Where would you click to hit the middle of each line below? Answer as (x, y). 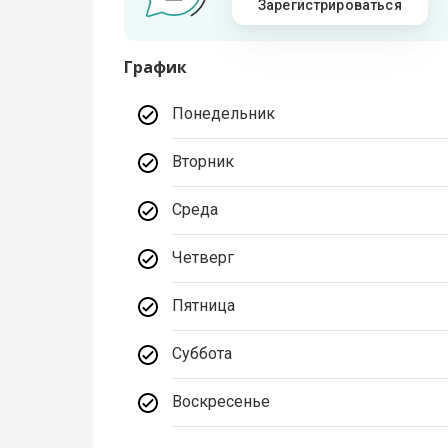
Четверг (203, 258)
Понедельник (224, 114)
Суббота (202, 354)
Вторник (203, 162)
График (156, 67)
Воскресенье (221, 402)
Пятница (204, 306)
